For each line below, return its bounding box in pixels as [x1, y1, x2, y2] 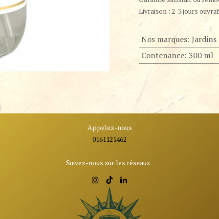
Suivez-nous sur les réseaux [66, 157, 150, 167]
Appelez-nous [87, 122, 132, 132]
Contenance [141, 49, 184, 61]
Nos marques [141, 33, 187, 44]
